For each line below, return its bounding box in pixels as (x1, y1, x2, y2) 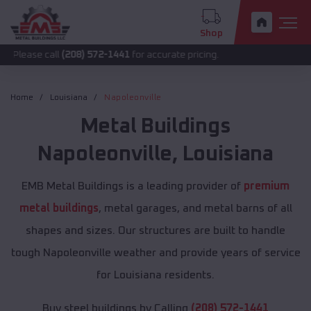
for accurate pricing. (81, 50, 170, 60)
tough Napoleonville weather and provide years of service (10, 247, 301, 259)
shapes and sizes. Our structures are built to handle (26, 225, 285, 237)
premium (244, 180, 289, 192)
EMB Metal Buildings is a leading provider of (22, 180, 244, 192)
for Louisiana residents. (96, 269, 215, 281)
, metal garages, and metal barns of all (98, 203, 292, 215)
